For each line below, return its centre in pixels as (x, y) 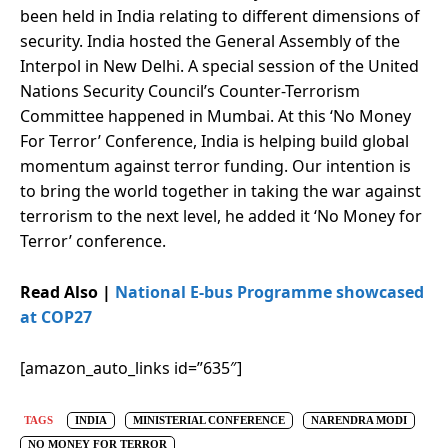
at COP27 (56, 316)
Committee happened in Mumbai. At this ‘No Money (215, 115)
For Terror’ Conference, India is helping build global (214, 140)
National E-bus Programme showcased (269, 291)
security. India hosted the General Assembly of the (210, 40)
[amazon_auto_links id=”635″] (131, 367)
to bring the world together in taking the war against (220, 190)
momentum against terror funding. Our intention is (215, 165)
